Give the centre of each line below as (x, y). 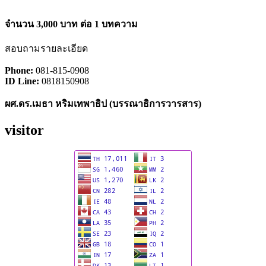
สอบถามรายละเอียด (46, 48)
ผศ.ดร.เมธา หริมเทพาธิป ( (58, 103)
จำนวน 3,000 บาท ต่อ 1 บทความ (71, 24)
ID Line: (22, 81)
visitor (24, 130)
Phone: (19, 70)
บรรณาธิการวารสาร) (157, 103)
